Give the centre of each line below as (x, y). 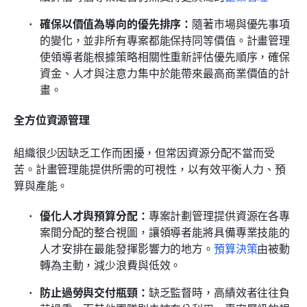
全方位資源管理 (52, 119)
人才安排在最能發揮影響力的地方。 (127, 248)
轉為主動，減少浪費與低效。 (111, 264)
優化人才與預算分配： (94, 215)
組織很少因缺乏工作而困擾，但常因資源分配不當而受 (144, 152)
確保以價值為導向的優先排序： (116, 23)
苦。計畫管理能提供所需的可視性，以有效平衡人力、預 (150, 168)
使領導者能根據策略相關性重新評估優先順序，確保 (165, 56)
